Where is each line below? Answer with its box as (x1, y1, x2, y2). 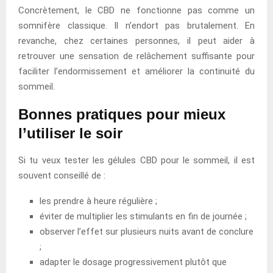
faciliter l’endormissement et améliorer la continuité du (18, 65, 255, 77)
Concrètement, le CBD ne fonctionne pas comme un (18, 4, 255, 16)
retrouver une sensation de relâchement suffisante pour (18, 50, 255, 62)
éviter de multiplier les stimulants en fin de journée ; (40, 210, 247, 222)
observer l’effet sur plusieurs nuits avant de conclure (40, 225, 253, 237)
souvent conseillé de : (18, 169, 105, 181)
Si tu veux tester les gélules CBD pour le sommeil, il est (18, 154, 255, 166)
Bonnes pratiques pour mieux (18, 105, 225, 122)
